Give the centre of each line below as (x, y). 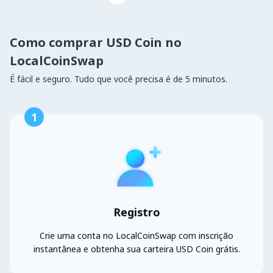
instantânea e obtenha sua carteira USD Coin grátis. (136, 249)
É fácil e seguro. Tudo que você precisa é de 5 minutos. (119, 79)
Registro (136, 212)
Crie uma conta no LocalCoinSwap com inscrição (136, 236)
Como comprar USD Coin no (96, 42)
